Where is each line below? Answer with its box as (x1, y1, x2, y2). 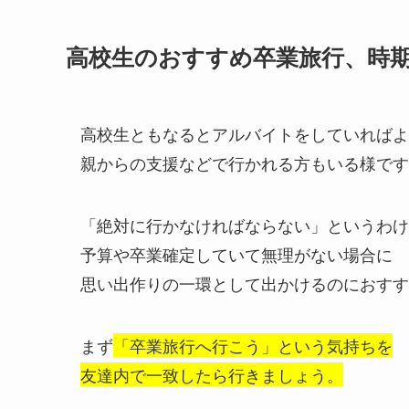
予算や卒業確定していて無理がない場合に (80, 242, 393, 267)
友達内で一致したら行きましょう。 (80, 362, 343, 387)
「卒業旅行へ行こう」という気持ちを (113, 333, 393, 358)
